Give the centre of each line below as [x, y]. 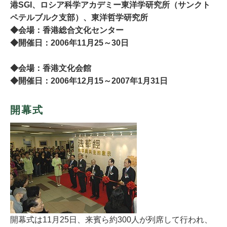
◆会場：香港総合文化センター [67, 30]
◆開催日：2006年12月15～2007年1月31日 [89, 81]
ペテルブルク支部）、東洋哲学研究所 [79, 17]
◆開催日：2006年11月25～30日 [69, 43]
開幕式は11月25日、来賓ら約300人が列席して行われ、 [111, 220]
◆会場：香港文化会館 [51, 68]
